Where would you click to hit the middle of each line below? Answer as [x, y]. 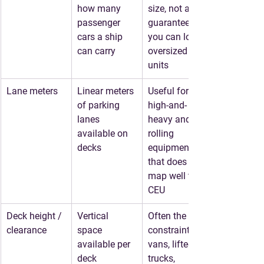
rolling [162, 133]
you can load [176, 37]
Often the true [177, 216]
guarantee [170, 23]
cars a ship [101, 37]
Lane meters [32, 91]
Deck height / [35, 216]
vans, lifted [172, 244]
